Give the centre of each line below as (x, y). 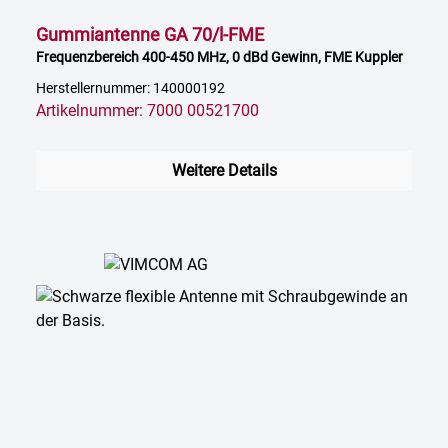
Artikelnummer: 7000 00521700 (147, 111)
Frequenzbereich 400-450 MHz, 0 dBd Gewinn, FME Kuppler (219, 57)
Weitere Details (224, 171)
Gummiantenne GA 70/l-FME (150, 35)
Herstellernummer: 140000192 (130, 89)
